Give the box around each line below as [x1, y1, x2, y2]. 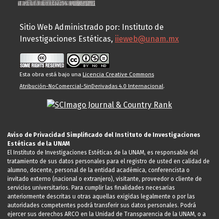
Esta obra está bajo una [20, 70, 83, 78]
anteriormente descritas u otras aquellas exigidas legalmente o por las [7, 193, 195, 200]
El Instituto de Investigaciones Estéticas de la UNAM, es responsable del [7, 149, 198, 156]
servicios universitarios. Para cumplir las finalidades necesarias [7, 184, 175, 192]
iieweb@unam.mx [115, 34, 179, 44]
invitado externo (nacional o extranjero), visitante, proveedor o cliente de [7, 175, 202, 183]
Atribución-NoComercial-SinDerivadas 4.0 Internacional [20, 82, 163, 89]
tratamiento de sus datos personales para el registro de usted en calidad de [7, 158, 210, 165]
